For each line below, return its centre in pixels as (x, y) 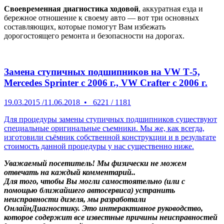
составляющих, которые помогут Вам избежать (85, 26)
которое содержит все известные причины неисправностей (111, 217)
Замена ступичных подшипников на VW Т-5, (102, 72)
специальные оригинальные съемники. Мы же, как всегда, (104, 128)
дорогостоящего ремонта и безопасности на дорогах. (94, 35)
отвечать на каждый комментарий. (69, 172)
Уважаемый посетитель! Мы (58, 163)
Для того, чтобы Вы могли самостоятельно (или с (94, 181)
